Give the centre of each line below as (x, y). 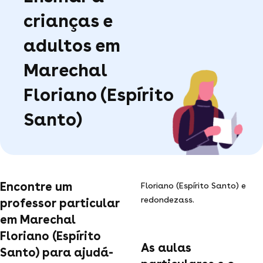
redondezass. (168, 199)
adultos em (72, 45)
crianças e (68, 20)
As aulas (166, 247)
